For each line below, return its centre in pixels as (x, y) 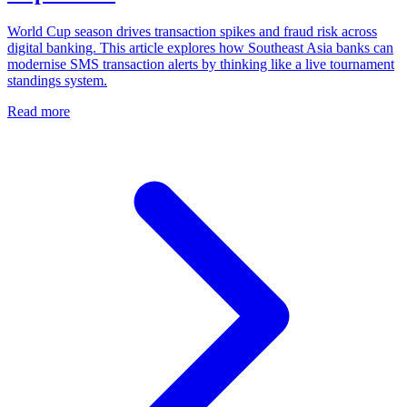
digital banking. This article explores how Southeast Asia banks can (200, 47)
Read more (39, 111)
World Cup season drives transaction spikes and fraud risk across (192, 31)
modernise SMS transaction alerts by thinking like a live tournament (201, 64)
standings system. (57, 80)
